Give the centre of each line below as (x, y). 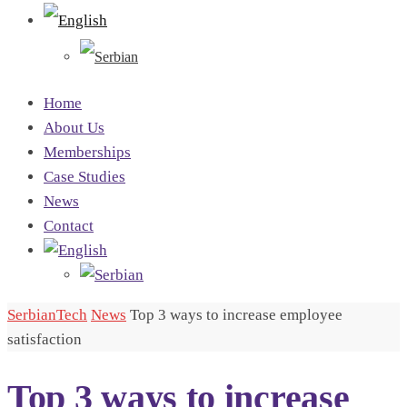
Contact (69, 226)
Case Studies (84, 177)
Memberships (87, 152)
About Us (74, 128)
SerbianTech (47, 315)
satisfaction (45, 339)
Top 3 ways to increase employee (236, 315)
